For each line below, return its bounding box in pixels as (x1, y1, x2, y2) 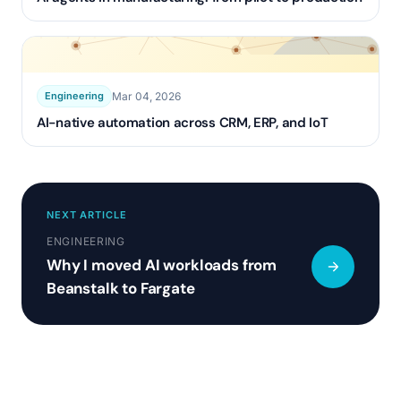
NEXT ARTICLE (47, 209, 127, 221)
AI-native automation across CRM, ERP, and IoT (37, 114, 328, 132)
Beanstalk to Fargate (47, 278, 195, 298)
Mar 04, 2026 (112, 89, 181, 103)
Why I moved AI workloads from (47, 255, 277, 275)
